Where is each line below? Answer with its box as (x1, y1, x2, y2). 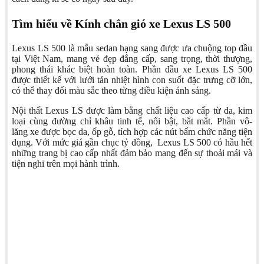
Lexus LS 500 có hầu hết (157, 137, 253, 148)
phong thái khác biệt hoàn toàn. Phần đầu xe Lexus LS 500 (12, 64, 252, 75)
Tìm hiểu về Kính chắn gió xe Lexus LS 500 (12, 17, 231, 31)
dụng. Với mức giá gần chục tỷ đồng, (12, 137, 153, 148)
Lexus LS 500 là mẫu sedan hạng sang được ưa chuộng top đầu (12, 43, 252, 54)
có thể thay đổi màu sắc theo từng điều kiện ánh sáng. (12, 85, 211, 96)
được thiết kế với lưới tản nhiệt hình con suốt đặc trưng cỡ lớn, (12, 75, 252, 85)
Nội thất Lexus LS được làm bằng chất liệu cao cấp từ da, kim (12, 105, 252, 116)
